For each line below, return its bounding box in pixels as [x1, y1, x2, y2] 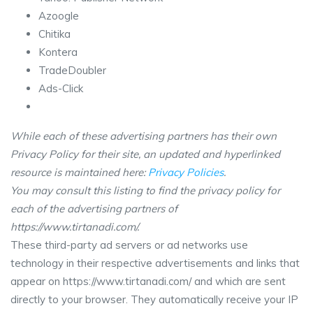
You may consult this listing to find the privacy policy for [10, 184, 280, 197]
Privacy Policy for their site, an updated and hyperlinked [10, 147, 280, 161]
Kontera [38, 45, 78, 59]
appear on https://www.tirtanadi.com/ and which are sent [10, 275, 286, 288]
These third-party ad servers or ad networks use [10, 238, 248, 252]
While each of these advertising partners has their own [10, 129, 277, 143]
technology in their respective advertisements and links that [10, 256, 300, 270]
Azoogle [38, 9, 79, 22]
